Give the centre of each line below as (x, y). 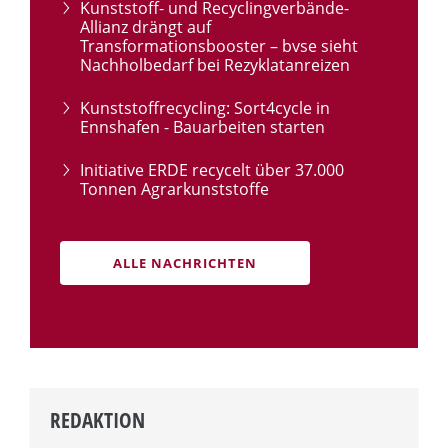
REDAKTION (97, 420)
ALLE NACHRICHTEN (185, 263)
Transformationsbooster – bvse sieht (219, 46)
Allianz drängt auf (145, 27)
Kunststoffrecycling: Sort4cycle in (205, 108)
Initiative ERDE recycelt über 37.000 (212, 170)
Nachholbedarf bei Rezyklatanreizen (215, 65)
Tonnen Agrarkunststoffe (174, 189)
